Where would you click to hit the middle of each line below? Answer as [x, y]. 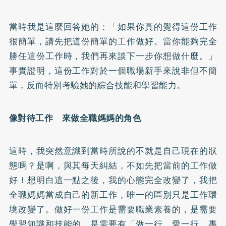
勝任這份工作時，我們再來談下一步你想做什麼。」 [113, 56]
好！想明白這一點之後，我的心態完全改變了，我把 [113, 180]
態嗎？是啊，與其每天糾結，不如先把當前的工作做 [113, 165]
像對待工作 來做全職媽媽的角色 [75, 118]
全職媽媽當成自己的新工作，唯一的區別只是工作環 [113, 194]
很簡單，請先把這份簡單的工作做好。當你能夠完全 [113, 41]
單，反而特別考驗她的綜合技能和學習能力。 [97, 85]
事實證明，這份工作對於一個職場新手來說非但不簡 [113, 70]
